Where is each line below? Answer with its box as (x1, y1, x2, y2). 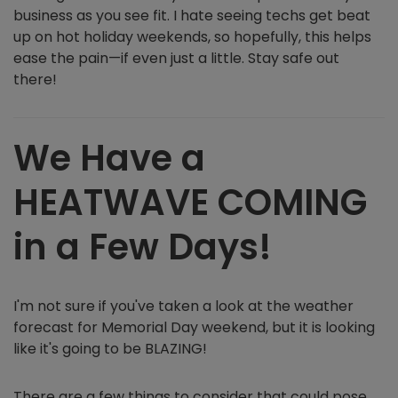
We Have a (13, 133, 205, 183)
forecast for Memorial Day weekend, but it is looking (13, 317, 375, 338)
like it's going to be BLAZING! (13, 338, 207, 359)
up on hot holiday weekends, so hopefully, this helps (13, 27, 371, 47)
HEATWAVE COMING (13, 178, 367, 227)
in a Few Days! (13, 222, 272, 272)
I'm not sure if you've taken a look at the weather (13, 296, 354, 316)
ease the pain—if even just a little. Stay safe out (13, 48, 339, 68)
